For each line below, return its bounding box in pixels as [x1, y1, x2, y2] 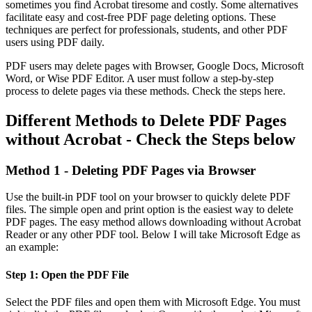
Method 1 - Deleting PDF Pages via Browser [6, 162, 259, 178]
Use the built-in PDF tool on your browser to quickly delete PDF [6, 191, 290, 203]
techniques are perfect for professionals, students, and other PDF [6, 23, 288, 36]
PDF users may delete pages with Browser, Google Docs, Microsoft [6, 59, 304, 72]
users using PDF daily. [6, 36, 107, 48]
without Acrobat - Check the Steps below [6, 130, 295, 148]
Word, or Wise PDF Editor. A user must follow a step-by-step [6, 72, 274, 84]
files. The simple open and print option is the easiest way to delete [6, 203, 293, 216]
